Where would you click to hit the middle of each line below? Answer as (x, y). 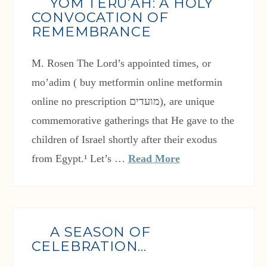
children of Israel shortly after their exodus (124, 140)
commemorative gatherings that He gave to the (133, 121)
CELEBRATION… (89, 246)
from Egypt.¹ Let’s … (80, 159)
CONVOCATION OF (100, 18)
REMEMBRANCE (91, 32)
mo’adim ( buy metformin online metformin (127, 83)
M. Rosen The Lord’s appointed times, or (121, 63)
